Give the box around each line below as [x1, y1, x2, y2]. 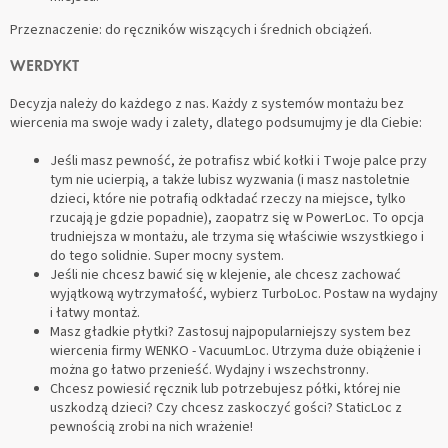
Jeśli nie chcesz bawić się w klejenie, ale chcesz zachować [50, 264, 401, 285]
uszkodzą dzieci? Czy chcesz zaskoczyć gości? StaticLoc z [50, 397, 402, 418]
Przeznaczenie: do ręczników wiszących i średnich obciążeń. [10, 19, 372, 40]
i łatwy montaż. [50, 302, 140, 323]
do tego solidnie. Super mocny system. [50, 245, 284, 266]
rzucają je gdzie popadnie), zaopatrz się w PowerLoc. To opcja [50, 207, 424, 228]
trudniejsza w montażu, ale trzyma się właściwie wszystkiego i [50, 226, 424, 247]
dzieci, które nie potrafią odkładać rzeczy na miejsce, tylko [50, 188, 406, 209]
